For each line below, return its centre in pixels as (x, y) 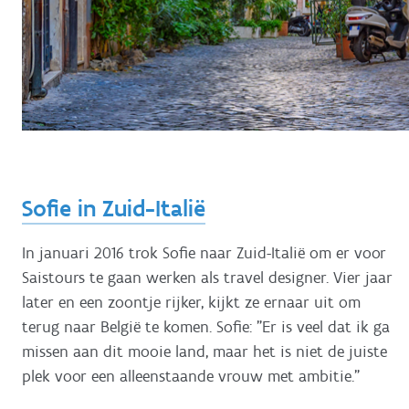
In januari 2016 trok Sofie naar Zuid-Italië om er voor (204, 252)
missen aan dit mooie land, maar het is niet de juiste (204, 351)
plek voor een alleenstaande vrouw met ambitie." (191, 376)
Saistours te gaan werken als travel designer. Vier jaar (207, 277)
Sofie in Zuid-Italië (114, 209)
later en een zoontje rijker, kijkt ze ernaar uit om (191, 302)
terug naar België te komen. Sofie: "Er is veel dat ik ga (206, 326)
